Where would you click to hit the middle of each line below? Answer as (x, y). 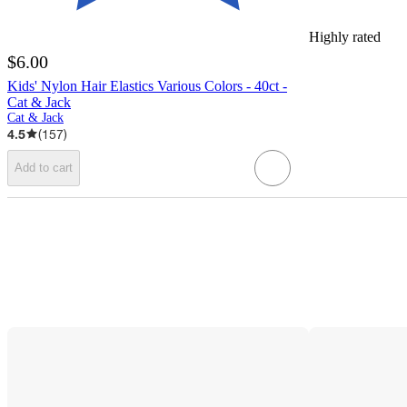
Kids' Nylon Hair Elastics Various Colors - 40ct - (147, 85)
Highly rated (345, 36)
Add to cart (44, 168)
